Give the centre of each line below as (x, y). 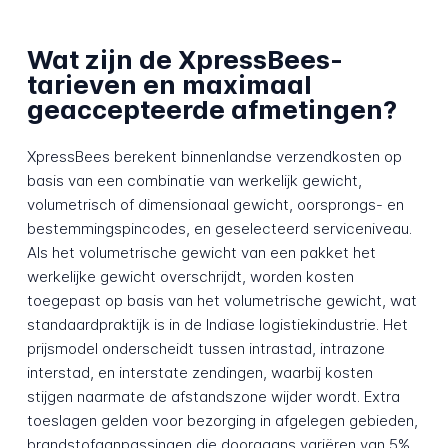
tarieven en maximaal (169, 85)
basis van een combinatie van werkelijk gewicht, (194, 180)
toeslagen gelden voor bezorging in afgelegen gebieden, (222, 420)
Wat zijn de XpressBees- (184, 60)
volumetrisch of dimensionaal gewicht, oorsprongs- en (215, 204)
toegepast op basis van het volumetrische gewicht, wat (221, 300)
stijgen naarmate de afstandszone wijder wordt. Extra (213, 396)
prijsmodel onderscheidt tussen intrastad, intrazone (205, 348)
